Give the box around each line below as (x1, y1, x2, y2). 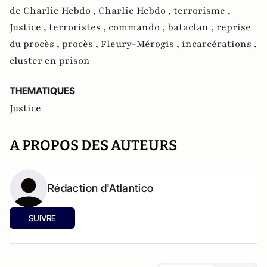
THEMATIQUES (10, 85, 75, 97)
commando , (108, 21, 167, 34)
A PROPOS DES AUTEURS (10, 137, 177, 154)
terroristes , (49, 21, 108, 34)
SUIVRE (29, 213, 56, 223)
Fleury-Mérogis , (101, 38, 182, 51)
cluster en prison (10, 54, 90, 67)
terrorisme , (173, 4, 231, 17)
